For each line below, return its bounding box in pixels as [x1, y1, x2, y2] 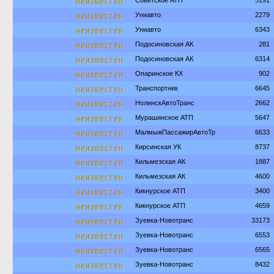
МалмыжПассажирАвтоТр [135, 128, 215, 136]
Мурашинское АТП [135, 114, 193, 121]
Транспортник [135, 84, 178, 92]
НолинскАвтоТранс [135, 99, 194, 106]
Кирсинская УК [135, 143, 181, 150]
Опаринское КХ [135, 70, 183, 77]
